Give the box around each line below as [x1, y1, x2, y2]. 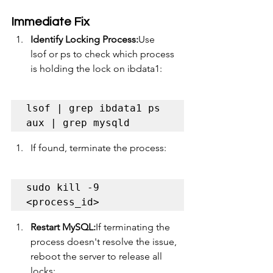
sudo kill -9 [26, 182, 99, 194]
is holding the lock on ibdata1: [30, 63, 162, 75]
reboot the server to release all [30, 250, 165, 263]
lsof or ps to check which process [30, 48, 177, 60]
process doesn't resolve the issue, [30, 236, 179, 248]
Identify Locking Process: [30, 34, 138, 46]
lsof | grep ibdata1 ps [26, 102, 160, 115]
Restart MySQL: [30, 221, 96, 233]
